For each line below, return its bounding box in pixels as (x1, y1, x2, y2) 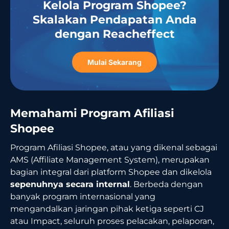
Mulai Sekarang (87, 57, 142, 66)
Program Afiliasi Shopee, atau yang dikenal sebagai (10, 142, 217, 152)
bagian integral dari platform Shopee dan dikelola (10, 167, 212, 177)
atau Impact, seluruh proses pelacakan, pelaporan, (10, 216, 214, 226)
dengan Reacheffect (54, 27, 175, 41)
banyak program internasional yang (10, 191, 155, 201)
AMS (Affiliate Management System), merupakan (10, 154, 210, 165)
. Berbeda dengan (130, 179, 203, 189)
